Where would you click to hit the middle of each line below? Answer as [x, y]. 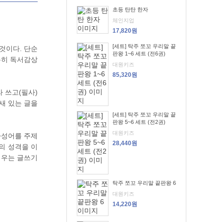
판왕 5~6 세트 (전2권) [139, 122]
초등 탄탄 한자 [130, 9]
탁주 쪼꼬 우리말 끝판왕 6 [144, 183]
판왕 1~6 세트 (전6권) [139, 54]
